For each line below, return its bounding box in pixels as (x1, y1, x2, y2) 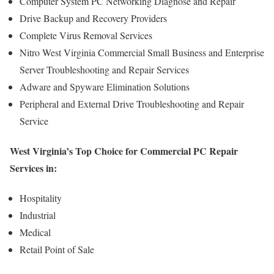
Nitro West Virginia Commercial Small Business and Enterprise (20, 45, 264, 59)
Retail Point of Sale (20, 243, 94, 256)
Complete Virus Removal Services (20, 28, 152, 42)
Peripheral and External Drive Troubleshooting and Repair (20, 97, 244, 110)
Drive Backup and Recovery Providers (20, 11, 167, 24)
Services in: (10, 161, 57, 176)
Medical (20, 226, 51, 239)
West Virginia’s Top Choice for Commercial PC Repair (10, 144, 238, 158)
